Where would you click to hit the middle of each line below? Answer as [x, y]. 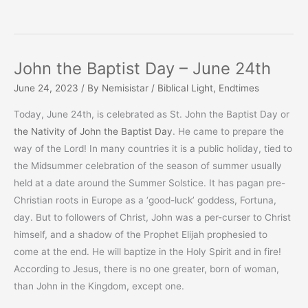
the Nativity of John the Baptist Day [93, 132]
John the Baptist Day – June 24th [142, 68]
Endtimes [239, 88]
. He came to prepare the [228, 132]
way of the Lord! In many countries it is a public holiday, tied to [153, 149]
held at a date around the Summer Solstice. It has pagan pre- [150, 183]
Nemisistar [126, 88]
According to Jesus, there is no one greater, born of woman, [146, 269]
